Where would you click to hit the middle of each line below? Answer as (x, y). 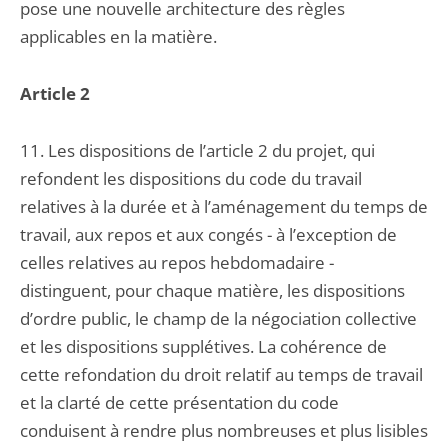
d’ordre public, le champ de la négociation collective (218, 318)
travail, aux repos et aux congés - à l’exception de (208, 234)
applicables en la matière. (118, 36)
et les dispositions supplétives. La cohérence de (203, 346)
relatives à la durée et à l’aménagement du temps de (224, 206)
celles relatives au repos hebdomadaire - (177, 262)
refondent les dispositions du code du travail (191, 178)
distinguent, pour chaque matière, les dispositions (212, 290)
